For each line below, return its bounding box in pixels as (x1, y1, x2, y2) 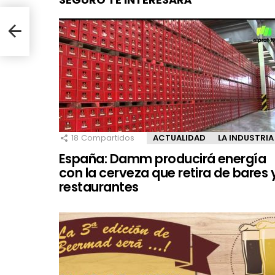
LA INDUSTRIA (218, 131, 274, 144)
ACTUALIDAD (153, 131, 206, 144)
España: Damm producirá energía (59, 149, 266, 168)
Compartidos (81, 131, 134, 144)
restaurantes (59, 177, 139, 196)
